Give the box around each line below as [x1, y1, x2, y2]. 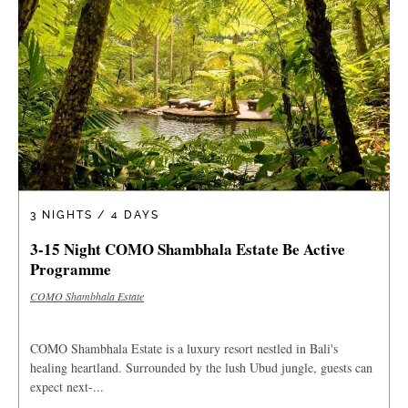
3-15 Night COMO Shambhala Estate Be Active [30, 237, 345, 260]
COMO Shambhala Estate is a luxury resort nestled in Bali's [30, 339, 338, 357]
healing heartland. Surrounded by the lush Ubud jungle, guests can [30, 358, 372, 376]
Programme [30, 257, 111, 280]
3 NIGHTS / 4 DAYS [30, 208, 159, 221]
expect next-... [30, 377, 104, 395]
